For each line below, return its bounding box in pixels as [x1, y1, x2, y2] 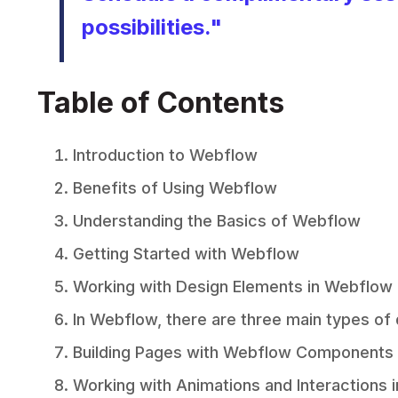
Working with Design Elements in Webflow [73, 277, 394, 296]
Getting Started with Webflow [73, 244, 300, 263]
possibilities [82, 14, 205, 40]
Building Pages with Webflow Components [73, 343, 394, 362]
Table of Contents [37, 85, 285, 120]
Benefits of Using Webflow [73, 179, 278, 197]
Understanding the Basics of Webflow [73, 211, 362, 230]
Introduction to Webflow [73, 146, 259, 164]
